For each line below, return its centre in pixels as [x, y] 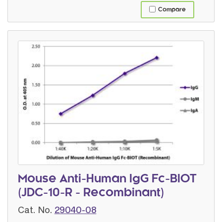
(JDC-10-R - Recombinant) [91, 193]
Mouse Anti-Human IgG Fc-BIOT [107, 179]
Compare [172, 10]
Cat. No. [35, 209]
